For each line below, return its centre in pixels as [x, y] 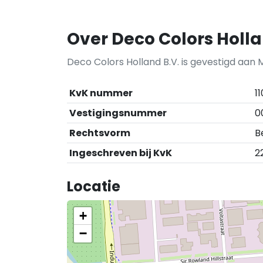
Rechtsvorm [100, 133]
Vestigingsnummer [118, 113]
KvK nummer [101, 93]
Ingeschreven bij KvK [121, 153]
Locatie [94, 186]
